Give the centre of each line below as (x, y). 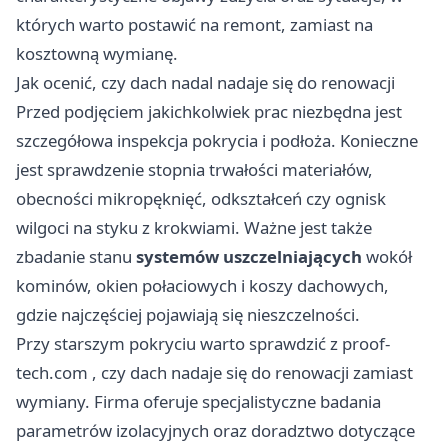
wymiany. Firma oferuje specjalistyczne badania (198, 401)
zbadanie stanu (76, 256)
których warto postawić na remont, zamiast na (194, 24)
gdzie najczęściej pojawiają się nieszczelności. (188, 314)
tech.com (52, 372)
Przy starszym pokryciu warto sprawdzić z (179, 343)
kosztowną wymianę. (97, 53)
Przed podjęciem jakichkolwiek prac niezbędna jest (209, 111)
